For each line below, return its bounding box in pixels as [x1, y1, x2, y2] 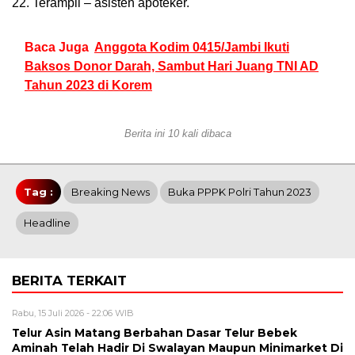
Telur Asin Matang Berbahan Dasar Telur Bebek [12, 326, 297, 340]
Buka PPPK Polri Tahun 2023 [168, 185, 311, 199]
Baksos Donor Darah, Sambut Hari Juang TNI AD [25, 59, 319, 74]
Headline [24, 216, 71, 230]
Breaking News [71, 185, 150, 199]
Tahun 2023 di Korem [25, 78, 152, 93]
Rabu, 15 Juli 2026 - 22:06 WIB [12, 307, 134, 319]
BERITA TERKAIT [12, 273, 127, 289]
